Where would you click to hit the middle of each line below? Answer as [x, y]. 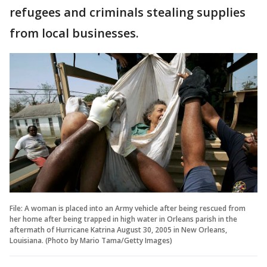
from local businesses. [76, 33]
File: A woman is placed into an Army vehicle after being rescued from [128, 208]
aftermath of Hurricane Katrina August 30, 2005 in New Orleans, [118, 229]
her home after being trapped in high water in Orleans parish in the [123, 219]
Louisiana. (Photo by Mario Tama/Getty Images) [91, 240]
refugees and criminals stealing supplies [128, 12]
